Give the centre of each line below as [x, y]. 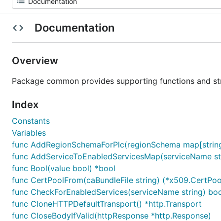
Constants [31, 121]
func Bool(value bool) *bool [64, 168]
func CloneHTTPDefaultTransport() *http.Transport [107, 204]
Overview [36, 61]
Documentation [74, 28]
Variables [29, 133]
